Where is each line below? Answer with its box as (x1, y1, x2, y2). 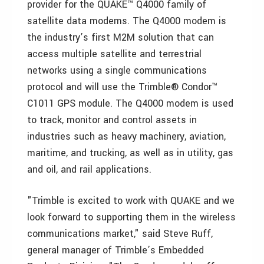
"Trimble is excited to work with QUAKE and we (27, 194, 235, 207)
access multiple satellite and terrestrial (27, 47, 202, 61)
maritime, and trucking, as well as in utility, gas (27, 146, 233, 160)
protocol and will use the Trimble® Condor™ (27, 80, 217, 94)
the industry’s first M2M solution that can (27, 31, 214, 44)
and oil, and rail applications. (27, 163, 151, 176)
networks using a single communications (27, 64, 207, 77)
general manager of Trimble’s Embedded (27, 243, 204, 257)
